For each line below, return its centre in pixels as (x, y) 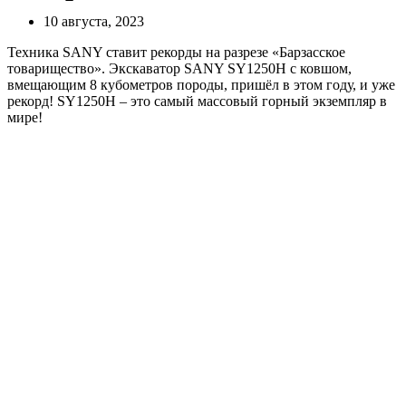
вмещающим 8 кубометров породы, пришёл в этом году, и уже (201, 84)
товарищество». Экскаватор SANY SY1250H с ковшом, (179, 68)
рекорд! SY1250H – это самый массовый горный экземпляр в (197, 101)
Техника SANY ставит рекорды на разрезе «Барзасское (176, 52)
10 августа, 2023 (94, 21)
